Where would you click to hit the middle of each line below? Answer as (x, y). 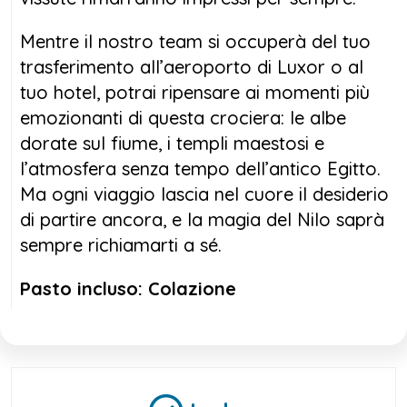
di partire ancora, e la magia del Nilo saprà (202, 219)
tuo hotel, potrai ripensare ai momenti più (195, 92)
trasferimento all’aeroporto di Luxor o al (192, 66)
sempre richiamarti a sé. (121, 244)
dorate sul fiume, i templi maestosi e (172, 143)
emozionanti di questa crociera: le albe (183, 117)
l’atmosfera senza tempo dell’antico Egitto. (200, 168)
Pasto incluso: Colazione (128, 288)
